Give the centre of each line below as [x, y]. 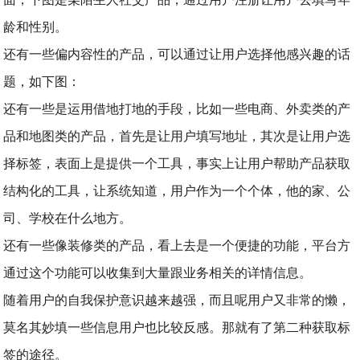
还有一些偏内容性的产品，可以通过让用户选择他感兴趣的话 [177, 54]
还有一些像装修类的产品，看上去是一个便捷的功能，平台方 [177, 245]
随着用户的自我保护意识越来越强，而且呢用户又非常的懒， [177, 300]
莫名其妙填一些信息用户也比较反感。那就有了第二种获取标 [177, 327]
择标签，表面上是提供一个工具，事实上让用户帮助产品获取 [177, 164]
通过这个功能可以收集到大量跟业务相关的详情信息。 [158, 273]
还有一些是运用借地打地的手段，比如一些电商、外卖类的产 [177, 109]
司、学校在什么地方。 [68, 218]
